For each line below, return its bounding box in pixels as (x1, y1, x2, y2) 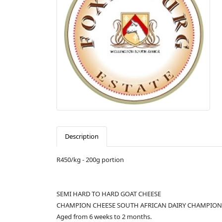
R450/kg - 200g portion (56, 155, 124, 165)
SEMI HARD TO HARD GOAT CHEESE (56, 189, 161, 199)
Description (65, 132, 99, 141)
